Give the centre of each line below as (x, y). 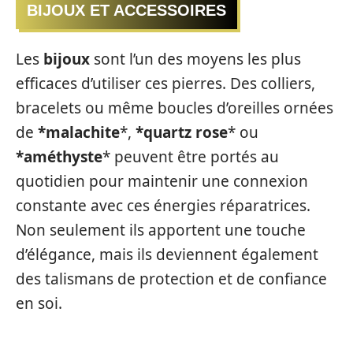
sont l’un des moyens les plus (195, 59)
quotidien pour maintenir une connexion (162, 181)
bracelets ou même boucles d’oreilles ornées (175, 108)
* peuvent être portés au (191, 156)
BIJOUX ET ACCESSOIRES (126, 10)
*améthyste (59, 156)
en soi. (39, 303)
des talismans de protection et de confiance (171, 279)
